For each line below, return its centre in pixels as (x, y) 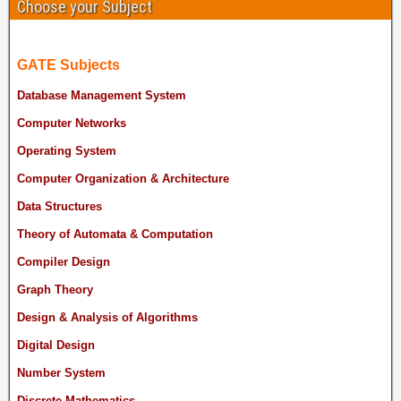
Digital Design (56, 346)
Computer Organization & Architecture (123, 179)
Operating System (67, 151)
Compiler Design (64, 262)
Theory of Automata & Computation (115, 235)
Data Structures (60, 207)
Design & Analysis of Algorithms (107, 318)
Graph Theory (55, 290)
